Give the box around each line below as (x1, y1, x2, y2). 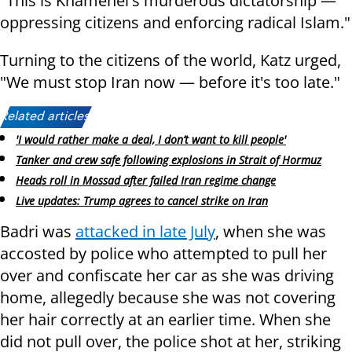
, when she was (215, 220, 326, 242)
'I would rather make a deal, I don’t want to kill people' (16, 132, 286, 148)
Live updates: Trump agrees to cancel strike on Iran (16, 192, 268, 208)
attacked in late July (75, 220, 215, 242)
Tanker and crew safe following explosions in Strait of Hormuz (16, 152, 321, 168)
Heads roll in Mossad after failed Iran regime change (16, 172, 276, 188)
